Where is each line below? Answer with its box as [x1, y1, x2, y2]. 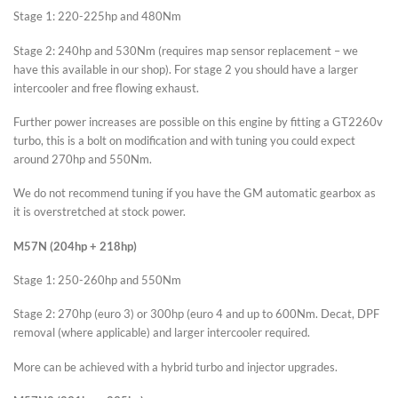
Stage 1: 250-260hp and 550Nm [13, 273, 184, 288]
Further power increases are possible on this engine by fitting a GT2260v [13, 115, 383, 130]
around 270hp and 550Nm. [13, 152, 152, 167]
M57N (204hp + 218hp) [13, 238, 137, 253]
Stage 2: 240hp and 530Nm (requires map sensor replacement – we [13, 43, 358, 58]
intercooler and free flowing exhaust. [13, 80, 199, 95]
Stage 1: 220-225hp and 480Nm [13, 9, 184, 24]
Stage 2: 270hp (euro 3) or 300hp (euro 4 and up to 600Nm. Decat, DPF [13, 306, 379, 322]
